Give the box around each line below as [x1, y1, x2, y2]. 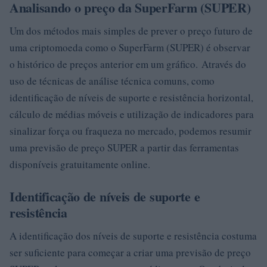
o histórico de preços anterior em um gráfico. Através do [10, 57, 246, 71]
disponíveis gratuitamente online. [10, 157, 150, 171]
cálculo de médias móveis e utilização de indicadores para [10, 107, 254, 121]
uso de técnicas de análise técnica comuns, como [10, 74, 215, 88]
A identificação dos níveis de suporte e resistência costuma [10, 229, 257, 243]
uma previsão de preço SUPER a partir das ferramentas [10, 141, 239, 154]
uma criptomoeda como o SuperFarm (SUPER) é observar [10, 41, 250, 54]
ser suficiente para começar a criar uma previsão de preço [10, 246, 251, 259]
